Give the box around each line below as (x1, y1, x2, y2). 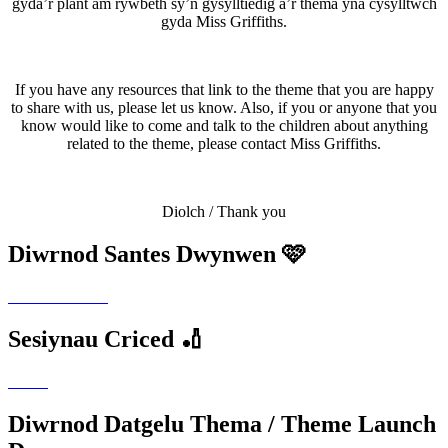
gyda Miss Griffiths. (161, 13, 287, 31)
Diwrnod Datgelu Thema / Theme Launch (8, 410, 436, 437)
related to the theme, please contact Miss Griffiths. (67, 135, 381, 153)
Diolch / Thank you (162, 203, 286, 221)
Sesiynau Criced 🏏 (8, 325, 204, 352)
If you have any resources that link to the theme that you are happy (14, 81, 434, 99)
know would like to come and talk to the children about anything (20, 117, 428, 135)
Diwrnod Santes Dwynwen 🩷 (8, 241, 306, 268)
